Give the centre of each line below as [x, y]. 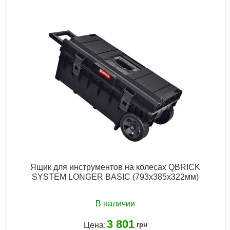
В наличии [115, 204]
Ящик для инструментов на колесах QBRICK [115, 167]
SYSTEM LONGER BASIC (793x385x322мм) [115, 177]
